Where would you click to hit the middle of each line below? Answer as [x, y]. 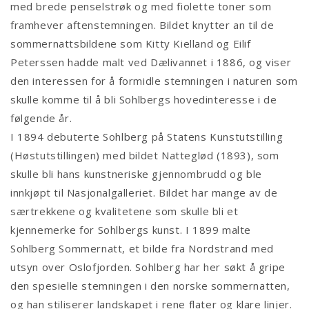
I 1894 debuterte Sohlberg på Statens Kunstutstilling [147, 137]
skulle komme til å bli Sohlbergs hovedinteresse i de [144, 100]
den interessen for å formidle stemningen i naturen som [154, 81]
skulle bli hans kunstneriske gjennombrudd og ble [136, 174]
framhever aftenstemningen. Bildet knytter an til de [142, 25]
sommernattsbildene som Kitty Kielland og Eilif [131, 44]
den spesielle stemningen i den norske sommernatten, [150, 286]
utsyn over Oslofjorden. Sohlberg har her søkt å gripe [148, 267]
